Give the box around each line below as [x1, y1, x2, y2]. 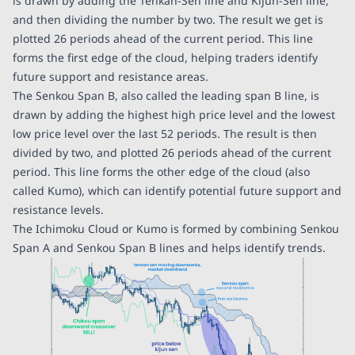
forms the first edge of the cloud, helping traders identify [13, 49, 318, 65]
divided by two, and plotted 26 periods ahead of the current [13, 144, 331, 160]
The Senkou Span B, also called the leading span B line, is [13, 87, 319, 103]
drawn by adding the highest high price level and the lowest [13, 106, 335, 122]
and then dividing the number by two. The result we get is [13, 11, 323, 27]
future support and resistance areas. [13, 68, 208, 84]
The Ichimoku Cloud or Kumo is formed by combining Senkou [13, 220, 339, 236]
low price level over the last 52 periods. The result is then [13, 125, 317, 141]
